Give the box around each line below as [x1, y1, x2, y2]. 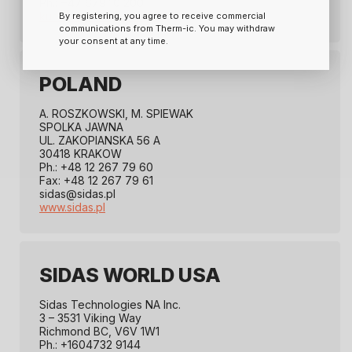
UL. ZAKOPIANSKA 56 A [39, 134, 160, 148]
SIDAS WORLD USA [39, 263, 221, 288]
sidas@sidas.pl [39, 187, 115, 201]
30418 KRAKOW [39, 147, 122, 161]
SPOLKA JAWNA [39, 120, 123, 134]
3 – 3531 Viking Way [39, 311, 141, 325]
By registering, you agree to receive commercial [59, 9, 266, 21]
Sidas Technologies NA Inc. [39, 298, 181, 312]
